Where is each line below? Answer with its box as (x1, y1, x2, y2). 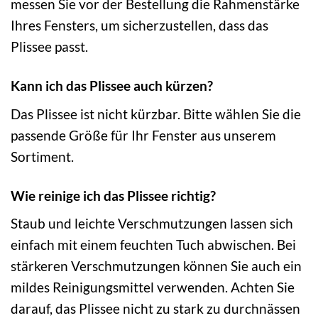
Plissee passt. (11, 38, 88, 55)
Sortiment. (11, 148, 74, 165)
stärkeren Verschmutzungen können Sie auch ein (11, 258, 302, 275)
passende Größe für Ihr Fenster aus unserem (11, 126, 276, 143)
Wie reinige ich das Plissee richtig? (11, 187, 216, 204)
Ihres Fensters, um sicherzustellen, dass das (11, 17, 268, 34)
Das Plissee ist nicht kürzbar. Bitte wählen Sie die (11, 105, 301, 122)
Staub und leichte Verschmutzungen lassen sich (11, 215, 293, 232)
